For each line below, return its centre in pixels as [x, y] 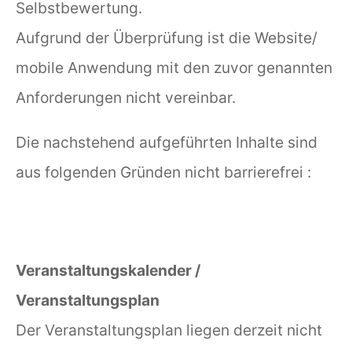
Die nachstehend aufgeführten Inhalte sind [167, 143]
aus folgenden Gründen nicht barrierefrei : [163, 172]
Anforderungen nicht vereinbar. [126, 97]
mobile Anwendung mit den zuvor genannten [174, 67]
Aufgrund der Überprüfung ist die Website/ [167, 37]
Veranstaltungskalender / [108, 271]
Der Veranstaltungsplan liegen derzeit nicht [169, 330]
